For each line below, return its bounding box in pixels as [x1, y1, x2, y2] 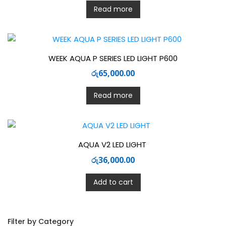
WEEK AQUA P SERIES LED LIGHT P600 [48, 52, 178, 64]
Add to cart [93, 177, 133, 187]
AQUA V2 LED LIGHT [78, 139, 148, 150]
